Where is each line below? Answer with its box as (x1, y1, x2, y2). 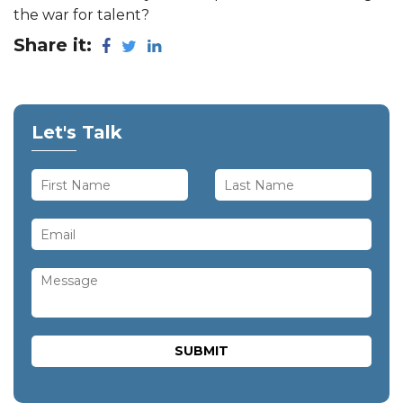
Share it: (13, 34, 92, 57)
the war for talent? (13, 6, 149, 24)
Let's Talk (31, 121, 122, 144)
